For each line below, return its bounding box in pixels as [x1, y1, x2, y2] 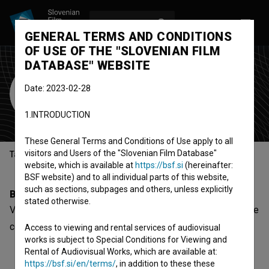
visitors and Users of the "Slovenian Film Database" [25, 148, 217, 158]
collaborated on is [10, 221, 87, 232]
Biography [10, 189, 56, 200]
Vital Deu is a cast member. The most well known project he [10, 204, 259, 216]
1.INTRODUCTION [25, 110, 90, 119]
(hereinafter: [183, 160, 233, 170]
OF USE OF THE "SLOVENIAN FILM [25, 44, 220, 58]
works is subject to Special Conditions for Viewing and [25, 235, 227, 244]
